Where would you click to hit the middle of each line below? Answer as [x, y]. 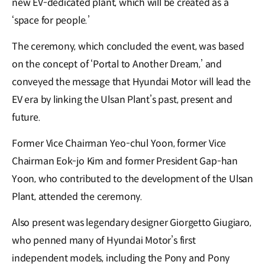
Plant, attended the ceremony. [77, 197]
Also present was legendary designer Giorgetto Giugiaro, [132, 223]
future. [26, 118]
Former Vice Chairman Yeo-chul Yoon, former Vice [119, 144]
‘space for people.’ [51, 21]
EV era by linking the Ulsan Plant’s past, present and [122, 100]
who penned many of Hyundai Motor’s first [104, 241]
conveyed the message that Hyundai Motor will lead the [131, 82]
